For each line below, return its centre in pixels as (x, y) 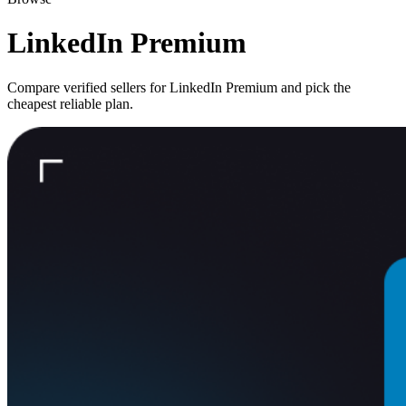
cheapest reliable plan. (70, 103)
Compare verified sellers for (88, 87)
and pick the (314, 87)
